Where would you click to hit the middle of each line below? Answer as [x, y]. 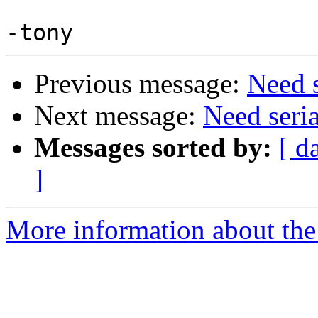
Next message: [119, 116]
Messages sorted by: [153, 148]
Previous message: [141, 84]
